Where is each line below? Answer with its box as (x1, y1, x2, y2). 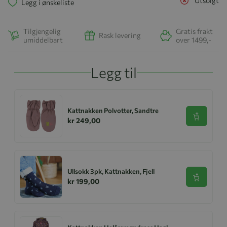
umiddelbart (23, 35, 63, 44)
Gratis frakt (176, 26, 213, 35)
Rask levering (99, 31, 141, 40)
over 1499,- (176, 35, 211, 44)
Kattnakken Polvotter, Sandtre (67, 106, 159, 115)
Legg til (90, 63, 137, 81)
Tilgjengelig (23, 26, 61, 35)
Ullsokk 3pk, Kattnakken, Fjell (67, 167, 155, 175)
